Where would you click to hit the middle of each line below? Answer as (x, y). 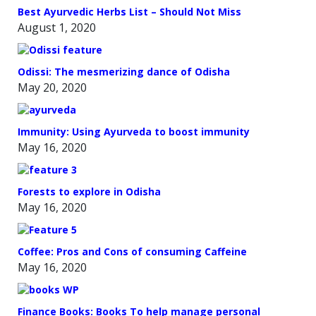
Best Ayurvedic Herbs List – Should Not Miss (129, 11)
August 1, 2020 (57, 27)
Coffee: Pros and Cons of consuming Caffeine (132, 251)
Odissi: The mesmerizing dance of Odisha (124, 71)
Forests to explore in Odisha (89, 191)
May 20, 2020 (52, 87)
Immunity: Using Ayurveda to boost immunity (134, 131)
